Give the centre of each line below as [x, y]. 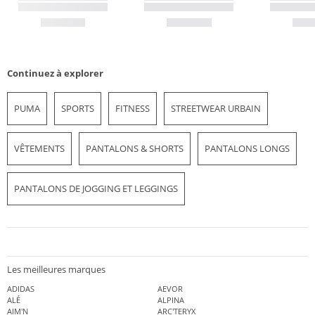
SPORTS [78, 108]
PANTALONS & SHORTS [135, 148]
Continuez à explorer [55, 73]
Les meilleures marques [56, 270]
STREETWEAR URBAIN [216, 108]
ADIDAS [21, 289]
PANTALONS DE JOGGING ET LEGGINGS [96, 188]
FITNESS [133, 108]
